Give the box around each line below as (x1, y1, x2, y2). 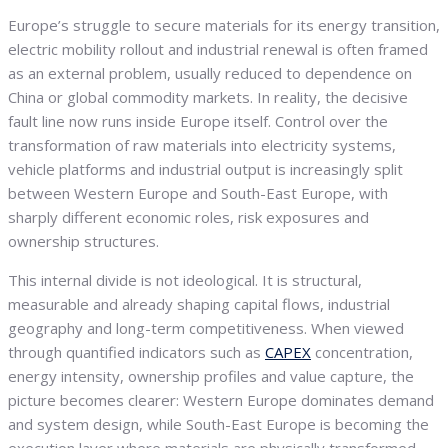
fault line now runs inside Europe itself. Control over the (8, 111, 388, 132)
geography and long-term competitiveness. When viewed (8, 318, 404, 339)
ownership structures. (8, 231, 159, 252)
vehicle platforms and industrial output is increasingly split (8, 159, 403, 180)
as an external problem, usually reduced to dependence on (8, 63, 412, 84)
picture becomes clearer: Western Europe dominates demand (8, 390, 434, 411)
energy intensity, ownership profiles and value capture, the (8, 366, 414, 387)
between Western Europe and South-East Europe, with (8, 183, 388, 204)
